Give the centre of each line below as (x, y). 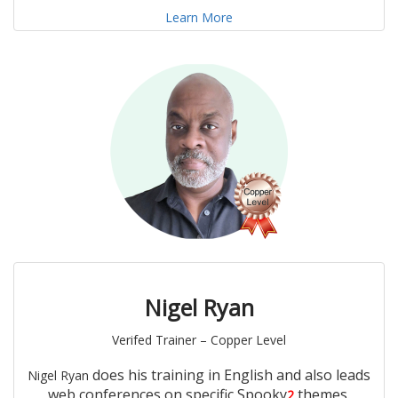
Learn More (199, 18)
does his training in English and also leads (231, 375)
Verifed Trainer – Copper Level (199, 340)
